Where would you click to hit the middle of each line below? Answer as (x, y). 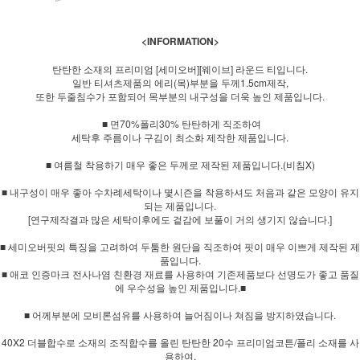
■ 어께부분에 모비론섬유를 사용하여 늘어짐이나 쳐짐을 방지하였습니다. (180, 314)
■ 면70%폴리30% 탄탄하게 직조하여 (180, 123)
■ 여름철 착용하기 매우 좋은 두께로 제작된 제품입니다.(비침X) (180, 164)
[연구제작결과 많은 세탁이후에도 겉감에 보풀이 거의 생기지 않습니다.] (180, 219)
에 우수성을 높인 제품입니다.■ (180, 287)
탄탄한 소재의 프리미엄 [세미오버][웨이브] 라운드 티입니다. (180, 68)
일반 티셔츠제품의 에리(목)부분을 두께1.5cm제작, (180, 82)
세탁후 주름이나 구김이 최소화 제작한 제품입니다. (180, 137)
